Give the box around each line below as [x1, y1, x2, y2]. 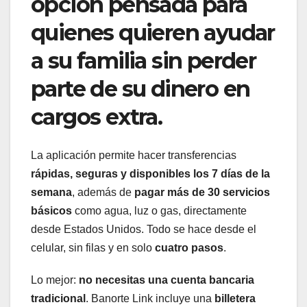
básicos [31, 205, 72, 217]
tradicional [31, 293, 86, 305]
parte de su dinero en [31, 75, 250, 102]
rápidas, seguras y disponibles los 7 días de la [31, 168, 270, 180]
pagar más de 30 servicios [134, 186, 270, 199]
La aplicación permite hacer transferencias [31, 149, 236, 162]
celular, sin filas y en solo [31, 242, 155, 254]
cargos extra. [31, 103, 162, 130]
